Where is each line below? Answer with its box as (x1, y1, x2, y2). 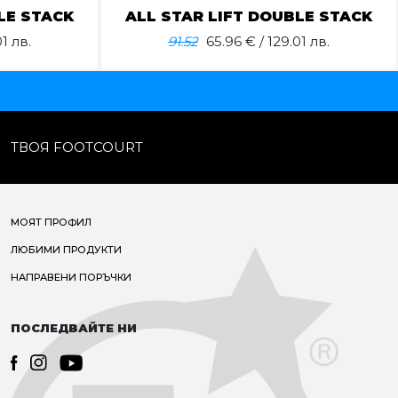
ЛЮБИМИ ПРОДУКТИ (11, 243, 122, 257)
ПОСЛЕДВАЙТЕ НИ (11, 321, 137, 336)
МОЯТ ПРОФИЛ (11, 216, 92, 229)
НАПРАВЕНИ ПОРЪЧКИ (11, 271, 131, 284)
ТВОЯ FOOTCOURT (11, 139, 143, 156)
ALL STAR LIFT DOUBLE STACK (125, 8, 372, 26)
